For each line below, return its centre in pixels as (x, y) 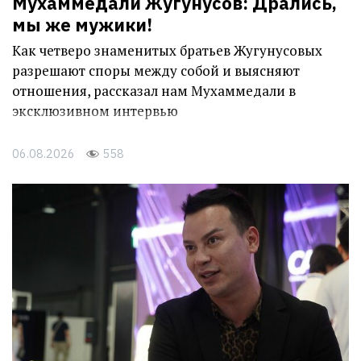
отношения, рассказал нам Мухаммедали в (154, 91)
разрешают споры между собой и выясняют (156, 71)
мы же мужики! (82, 25)
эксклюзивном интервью (95, 111)
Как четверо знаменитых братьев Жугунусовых (167, 51)
